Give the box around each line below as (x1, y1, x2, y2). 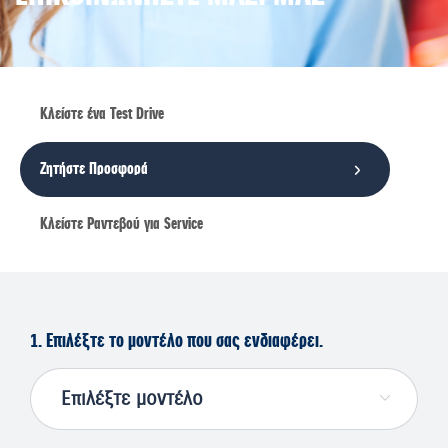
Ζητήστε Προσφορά (40, 158, 148, 180)
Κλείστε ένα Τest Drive (40, 103, 164, 125)
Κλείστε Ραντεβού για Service (40, 213, 203, 235)
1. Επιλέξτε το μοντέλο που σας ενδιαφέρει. (30, 329, 323, 354)
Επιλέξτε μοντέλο (29, 367, 171, 391)
